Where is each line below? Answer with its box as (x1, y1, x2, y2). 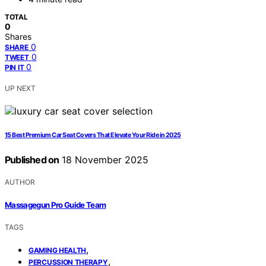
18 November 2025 (59, 154, 149, 166)
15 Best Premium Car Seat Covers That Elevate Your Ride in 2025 (5, 131, 181, 140)
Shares (5, 31, 31, 42)
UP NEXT (5, 84, 36, 93)
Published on (5, 154, 59, 166)
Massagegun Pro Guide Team (5, 199, 106, 210)
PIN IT (5, 63, 24, 72)
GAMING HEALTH (28, 245, 87, 255)
